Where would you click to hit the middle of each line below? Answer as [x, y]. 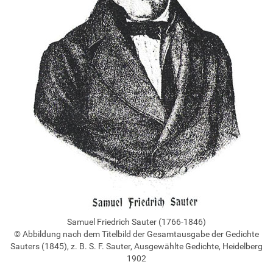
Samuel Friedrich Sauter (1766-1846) [136, 222]
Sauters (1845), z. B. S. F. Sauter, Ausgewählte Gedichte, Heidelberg [136, 246]
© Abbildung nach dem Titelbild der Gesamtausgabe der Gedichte [136, 234]
